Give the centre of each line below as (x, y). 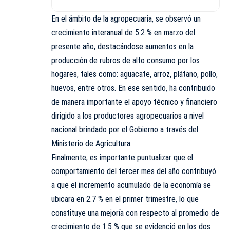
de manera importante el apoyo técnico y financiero (134, 102)
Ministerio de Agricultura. (92, 143)
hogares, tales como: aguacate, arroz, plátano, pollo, (135, 74)
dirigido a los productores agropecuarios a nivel (128, 116)
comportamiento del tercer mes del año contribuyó (134, 171)
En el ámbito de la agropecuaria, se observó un (126, 18)
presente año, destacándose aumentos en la (122, 46)
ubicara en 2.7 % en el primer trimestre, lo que (125, 199)
